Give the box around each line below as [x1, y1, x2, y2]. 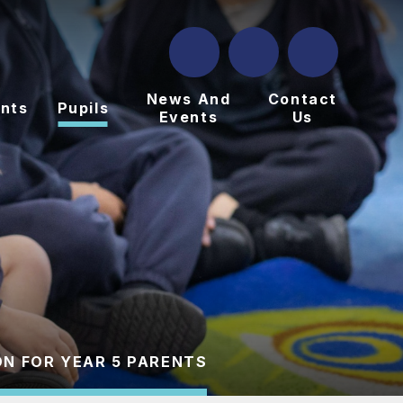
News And [146, 90, 231, 108]
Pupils [57, 99, 110, 117]
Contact [267, 90, 337, 108]
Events [158, 108, 219, 126]
